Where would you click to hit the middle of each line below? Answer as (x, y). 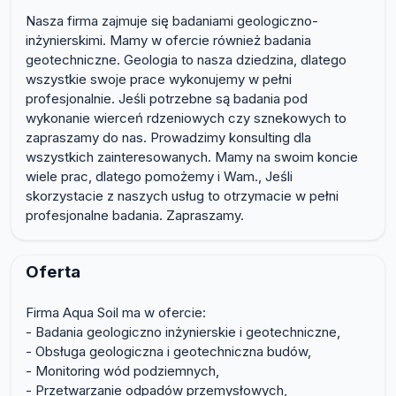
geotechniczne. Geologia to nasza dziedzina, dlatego (186, 60)
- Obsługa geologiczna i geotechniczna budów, (168, 352)
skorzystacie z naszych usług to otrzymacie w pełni (182, 196)
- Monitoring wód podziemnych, (122, 371)
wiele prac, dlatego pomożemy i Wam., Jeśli (159, 177)
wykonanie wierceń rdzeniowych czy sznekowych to (186, 118)
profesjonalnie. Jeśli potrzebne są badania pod (167, 99)
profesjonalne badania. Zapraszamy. (135, 216)
